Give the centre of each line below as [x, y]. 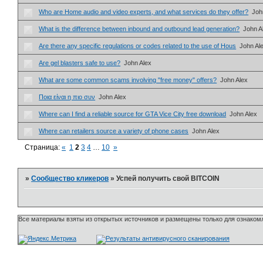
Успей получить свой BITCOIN [168, 179]
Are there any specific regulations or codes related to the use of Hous [138, 45]
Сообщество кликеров [70, 179]
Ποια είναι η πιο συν [67, 97]
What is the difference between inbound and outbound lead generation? [139, 28]
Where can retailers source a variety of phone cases [114, 131]
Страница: [43, 148]
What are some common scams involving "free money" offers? [128, 80]
